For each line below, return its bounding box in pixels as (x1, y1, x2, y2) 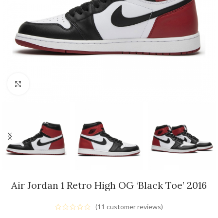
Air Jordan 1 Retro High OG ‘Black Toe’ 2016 (11, 179, 207, 191)
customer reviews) (105, 202, 163, 211)
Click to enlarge (29, 80, 75, 88)
